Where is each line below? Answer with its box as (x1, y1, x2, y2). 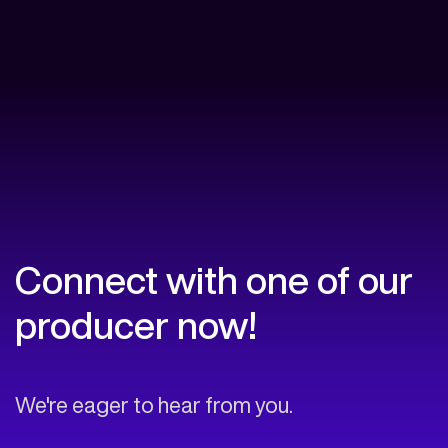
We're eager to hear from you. (15, 394, 293, 417)
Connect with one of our (15, 261, 413, 300)
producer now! (15, 306, 257, 345)
